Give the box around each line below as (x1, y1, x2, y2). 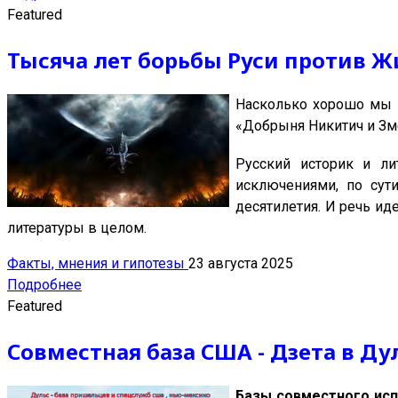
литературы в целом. (7, 219, 147, 237)
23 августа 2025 (188, 255, 293, 273)
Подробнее (7, 276, 82, 294)
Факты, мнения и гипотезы (7, 255, 188, 273)
